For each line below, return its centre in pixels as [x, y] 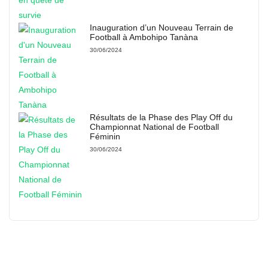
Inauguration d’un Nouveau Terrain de [161, 28]
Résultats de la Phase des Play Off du [161, 117]
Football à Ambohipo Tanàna [144, 37]
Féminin [105, 136]
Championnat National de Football [154, 127]
